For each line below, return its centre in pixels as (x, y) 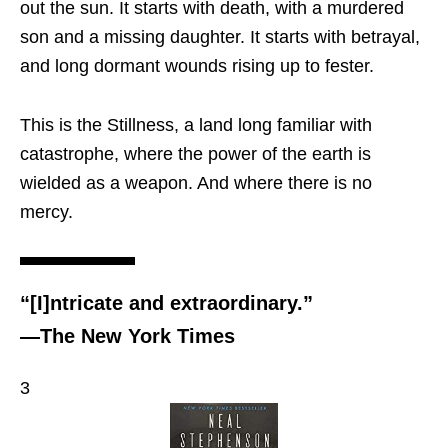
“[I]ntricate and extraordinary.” (166, 302)
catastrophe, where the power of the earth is (195, 153)
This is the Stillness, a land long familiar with (196, 124)
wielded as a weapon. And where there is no (196, 182)
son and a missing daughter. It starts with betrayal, (220, 36)
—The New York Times (127, 335)
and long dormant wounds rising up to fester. (197, 65)
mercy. (46, 211)
